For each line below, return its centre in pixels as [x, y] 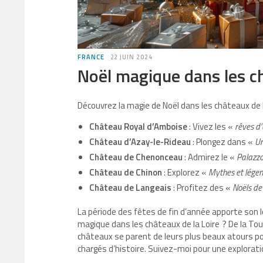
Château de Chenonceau [136, 157]
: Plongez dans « [223, 142]
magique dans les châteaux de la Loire [149, 224]
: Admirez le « [210, 157]
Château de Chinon [126, 172]
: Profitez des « [202, 188]
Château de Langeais [130, 188]
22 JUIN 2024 [131, 57]
